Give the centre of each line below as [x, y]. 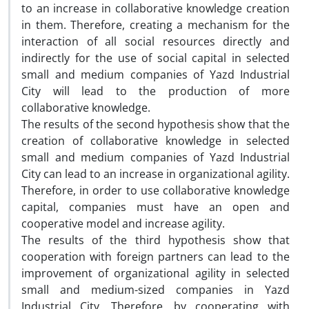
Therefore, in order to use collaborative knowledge [156, 190]
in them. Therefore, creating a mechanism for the [156, 25]
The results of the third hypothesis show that [156, 240]
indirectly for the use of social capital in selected [156, 58]
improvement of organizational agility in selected [156, 273]
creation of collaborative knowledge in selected [156, 141]
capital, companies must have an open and [156, 207]
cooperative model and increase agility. [123, 223]
